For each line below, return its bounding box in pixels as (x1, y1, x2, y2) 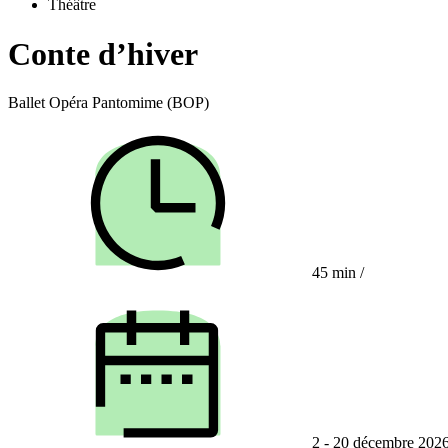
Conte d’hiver (8, 35, 198, 72)
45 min (308, 264, 360, 282)
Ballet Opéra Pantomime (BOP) (8, 94, 209, 112)
